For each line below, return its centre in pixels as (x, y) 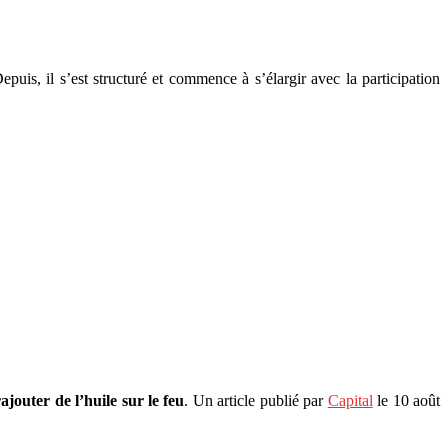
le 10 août (406, 400)
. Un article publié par (256, 400)
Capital (350, 400)
